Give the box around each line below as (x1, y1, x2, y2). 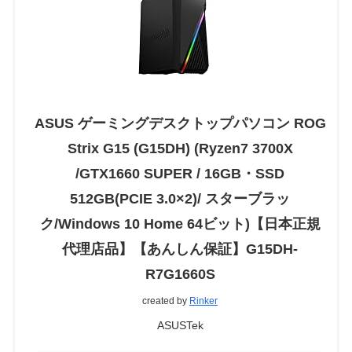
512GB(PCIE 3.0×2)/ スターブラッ (70, 190, 290, 207)
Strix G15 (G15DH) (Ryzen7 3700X (67, 140, 293, 156)
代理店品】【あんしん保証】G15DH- (62, 240, 298, 257)
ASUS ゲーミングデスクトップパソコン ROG (34, 115, 326, 131)
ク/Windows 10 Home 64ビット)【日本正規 (39, 215, 321, 232)
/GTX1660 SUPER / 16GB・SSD (75, 165, 284, 181)
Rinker (189, 295, 218, 306)
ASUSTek (156, 318, 203, 332)
